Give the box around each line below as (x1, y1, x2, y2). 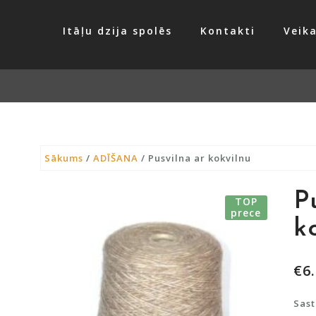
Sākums (44, 151, 83, 164)
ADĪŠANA (93, 151, 138, 164)
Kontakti (200, 24, 255, 37)
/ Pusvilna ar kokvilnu (138, 151, 251, 164)
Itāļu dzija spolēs (63, 24, 172, 37)
